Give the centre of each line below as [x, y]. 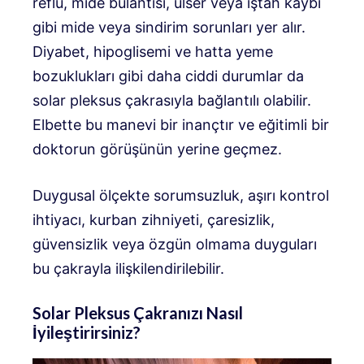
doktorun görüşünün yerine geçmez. [157, 149]
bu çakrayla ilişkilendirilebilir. [128, 268]
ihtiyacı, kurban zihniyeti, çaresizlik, [154, 219]
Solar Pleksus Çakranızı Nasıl [138, 312]
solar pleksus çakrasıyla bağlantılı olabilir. [172, 100]
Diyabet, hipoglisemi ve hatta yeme [153, 51]
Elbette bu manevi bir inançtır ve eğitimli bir [181, 124]
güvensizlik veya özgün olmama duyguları [175, 244]
